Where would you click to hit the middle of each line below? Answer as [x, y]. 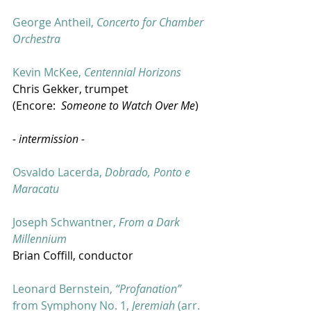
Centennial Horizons [133, 72]
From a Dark [151, 222]
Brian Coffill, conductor [73, 255]
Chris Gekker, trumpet [70, 89]
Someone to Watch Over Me [128, 106]
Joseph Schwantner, [66, 222]
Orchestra [36, 39]
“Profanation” [148, 289]
